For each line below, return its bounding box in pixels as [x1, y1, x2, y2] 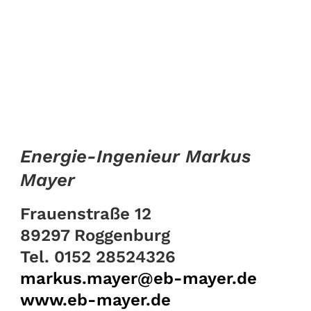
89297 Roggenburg [20, 226, 171, 246]
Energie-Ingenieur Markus [20, 146, 252, 167]
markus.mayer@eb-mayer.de [20, 269, 258, 289]
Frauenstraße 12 [20, 204, 152, 224]
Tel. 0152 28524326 [20, 247, 176, 267]
